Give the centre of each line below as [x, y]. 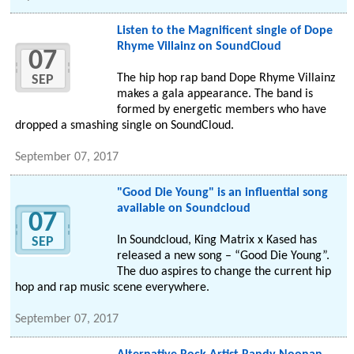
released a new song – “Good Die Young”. [223, 256]
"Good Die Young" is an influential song [222, 193]
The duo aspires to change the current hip [224, 272]
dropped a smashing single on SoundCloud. [125, 126]
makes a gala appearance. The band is [215, 94]
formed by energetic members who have [221, 110]
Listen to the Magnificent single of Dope [224, 31]
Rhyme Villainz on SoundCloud [199, 47]
